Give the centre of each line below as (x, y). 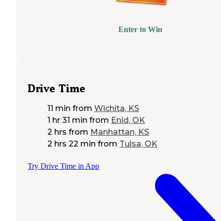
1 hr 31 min (67, 120)
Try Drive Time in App (63, 166)
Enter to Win (140, 30)
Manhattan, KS (120, 132)
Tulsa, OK (138, 144)
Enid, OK (128, 120)
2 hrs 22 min (72, 144)
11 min (59, 108)
